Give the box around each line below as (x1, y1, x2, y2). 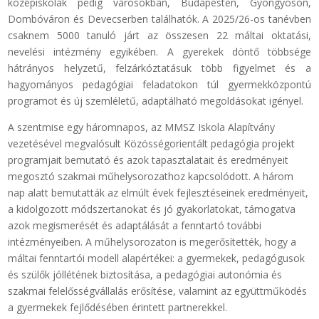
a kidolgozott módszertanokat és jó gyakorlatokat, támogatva (8, 202, 296, 216)
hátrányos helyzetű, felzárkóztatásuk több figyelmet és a (8, 61, 311, 75)
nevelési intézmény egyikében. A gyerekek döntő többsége (8, 45, 311, 59)
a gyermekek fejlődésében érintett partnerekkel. (8, 300, 228, 315)
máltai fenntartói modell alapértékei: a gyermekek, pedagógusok (8, 251, 305, 266)
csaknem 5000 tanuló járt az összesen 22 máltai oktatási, (8, 28, 311, 43)
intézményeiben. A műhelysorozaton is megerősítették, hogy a (8, 235, 297, 249)
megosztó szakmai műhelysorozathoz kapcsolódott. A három (8, 169, 294, 184)
